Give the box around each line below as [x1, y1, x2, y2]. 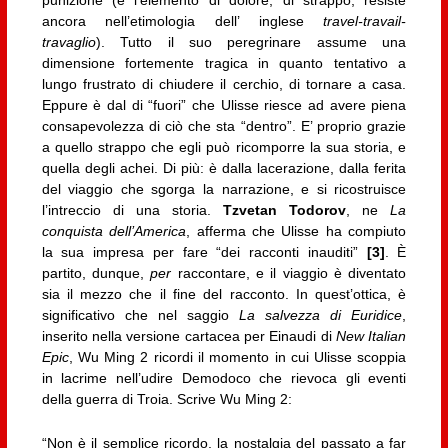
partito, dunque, [41, 265, 151, 282]
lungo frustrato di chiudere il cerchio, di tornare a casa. [41, 76, 407, 93]
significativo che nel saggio [41, 307, 240, 324]
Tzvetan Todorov [223, 202, 347, 219]
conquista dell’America [41, 223, 187, 240]
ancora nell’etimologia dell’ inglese [41, 13, 324, 30]
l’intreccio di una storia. [41, 202, 224, 219]
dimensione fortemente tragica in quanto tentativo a [41, 55, 407, 72]
